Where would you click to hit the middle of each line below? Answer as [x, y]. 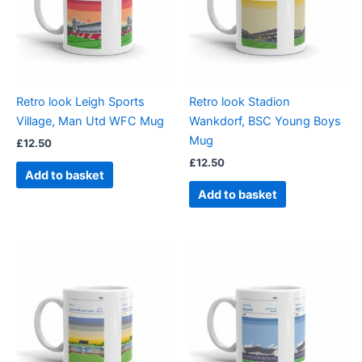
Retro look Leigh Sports [80, 102]
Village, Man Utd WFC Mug [90, 122]
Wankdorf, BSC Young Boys [265, 122]
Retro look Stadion [240, 102]
